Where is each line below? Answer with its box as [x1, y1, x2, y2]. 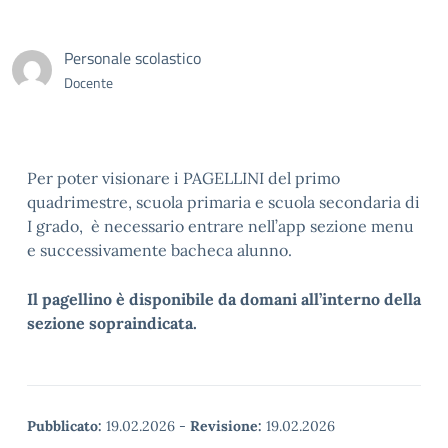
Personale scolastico [64, 46, 201, 70]
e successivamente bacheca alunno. [27, 240, 292, 260]
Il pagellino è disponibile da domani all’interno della [27, 289, 421, 309]
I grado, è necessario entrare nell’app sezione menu [27, 216, 414, 236]
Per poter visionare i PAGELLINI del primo [27, 168, 340, 188]
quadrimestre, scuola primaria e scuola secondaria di [27, 192, 420, 212]
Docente [64, 72, 113, 93]
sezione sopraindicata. [27, 313, 197, 333]
